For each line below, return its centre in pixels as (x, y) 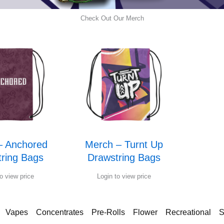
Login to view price (124, 176)
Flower (145, 212)
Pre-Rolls (108, 212)
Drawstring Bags (124, 158)
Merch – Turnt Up (124, 145)
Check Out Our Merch (112, 18)
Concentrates (59, 212)
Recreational (188, 212)
